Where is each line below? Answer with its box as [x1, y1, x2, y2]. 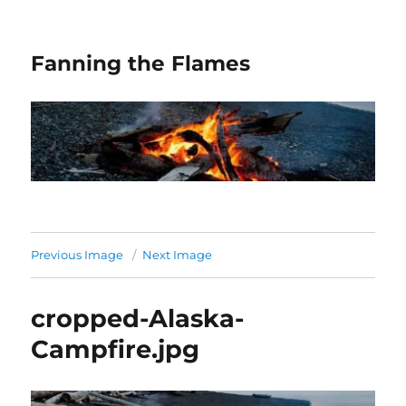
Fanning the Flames [31, 51, 251, 76]
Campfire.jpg [31, 334, 200, 365]
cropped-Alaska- [31, 304, 246, 334]
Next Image [142, 247, 213, 263]
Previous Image [31, 247, 124, 263]
